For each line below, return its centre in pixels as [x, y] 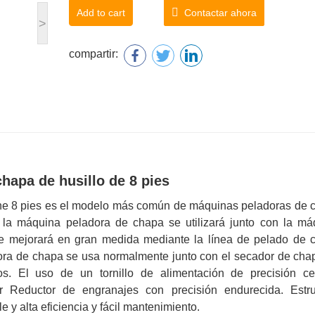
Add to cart [101, 13]
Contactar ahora [218, 13]
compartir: [94, 54]
